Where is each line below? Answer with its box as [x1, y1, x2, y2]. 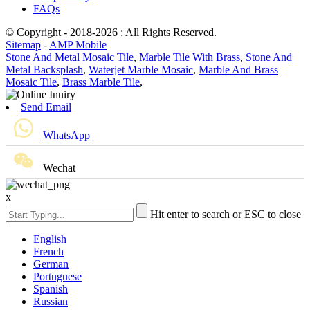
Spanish [33, 282, 68, 295]
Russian [33, 295, 68, 307]
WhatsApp [43, 129, 90, 141]
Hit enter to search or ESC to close [150, 208, 301, 220]
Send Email [21, 100, 71, 113]
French [33, 245, 64, 257]
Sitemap [6, 38, 41, 51]
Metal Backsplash [6, 63, 83, 75]
